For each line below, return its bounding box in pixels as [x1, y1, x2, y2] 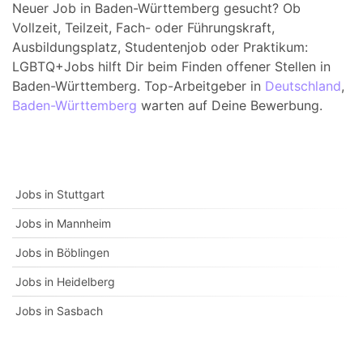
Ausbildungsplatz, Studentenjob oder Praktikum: [12, 39, 308, 55]
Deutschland [265, 78, 341, 94]
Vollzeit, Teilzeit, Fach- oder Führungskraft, [12, 19, 275, 36]
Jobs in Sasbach [15, 304, 103, 318]
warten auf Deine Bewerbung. [137, 97, 322, 113]
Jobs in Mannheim [15, 216, 111, 230]
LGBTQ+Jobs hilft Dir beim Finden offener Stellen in [12, 58, 331, 75]
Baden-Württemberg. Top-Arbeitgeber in [12, 78, 265, 94]
